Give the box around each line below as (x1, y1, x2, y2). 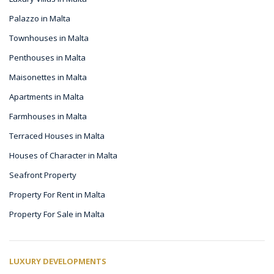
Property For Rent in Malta (9, 188, 105, 200)
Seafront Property (9, 169, 76, 180)
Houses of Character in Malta (9, 149, 117, 161)
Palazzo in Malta (9, 12, 70, 24)
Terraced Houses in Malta (9, 130, 105, 141)
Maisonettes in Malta (9, 71, 87, 83)
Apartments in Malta (9, 91, 84, 102)
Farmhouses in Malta (9, 110, 87, 122)
